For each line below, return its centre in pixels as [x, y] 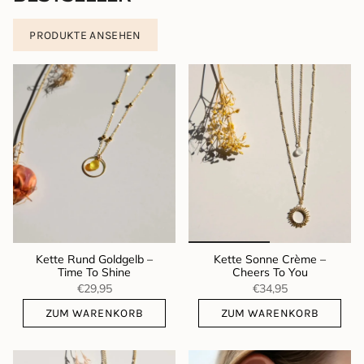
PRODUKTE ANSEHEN [85, 35]
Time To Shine [94, 273]
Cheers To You [270, 273]
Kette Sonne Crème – [270, 260]
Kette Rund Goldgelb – [94, 260]
